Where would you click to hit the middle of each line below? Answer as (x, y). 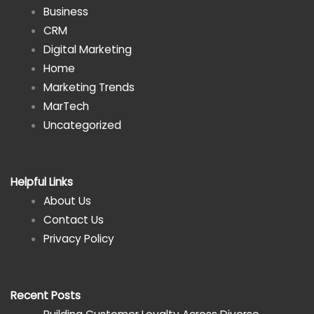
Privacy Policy (78, 238)
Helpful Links (42, 182)
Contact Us (73, 219)
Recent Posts (46, 296)
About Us (67, 200)
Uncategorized (82, 125)
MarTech (66, 106)
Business (66, 11)
